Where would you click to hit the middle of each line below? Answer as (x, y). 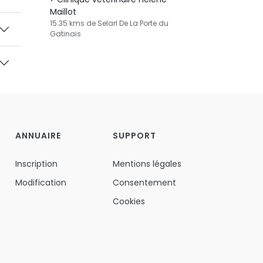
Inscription (36, 164)
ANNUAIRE (38, 136)
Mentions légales (147, 164)
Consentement (144, 183)
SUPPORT (134, 136)
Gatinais (65, 34)
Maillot (63, 12)
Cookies (129, 201)
